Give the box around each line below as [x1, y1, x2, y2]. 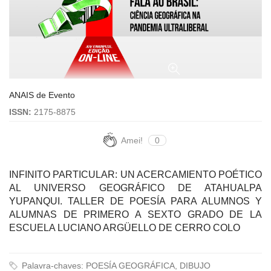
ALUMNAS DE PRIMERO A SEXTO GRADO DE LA [9, 209, 262, 220]
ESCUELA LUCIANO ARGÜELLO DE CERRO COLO [9, 223, 240, 233]
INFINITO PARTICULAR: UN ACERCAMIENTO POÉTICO [9, 169, 262, 180]
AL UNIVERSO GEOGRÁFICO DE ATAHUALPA [9, 183, 262, 194]
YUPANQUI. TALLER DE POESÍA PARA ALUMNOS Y [9, 196, 262, 207]
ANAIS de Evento [9, 90, 75, 100]
